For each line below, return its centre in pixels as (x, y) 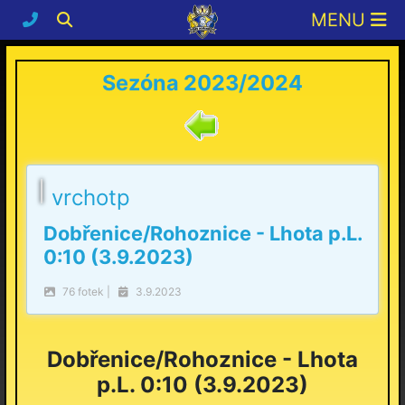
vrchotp (91, 198)
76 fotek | (89, 292)
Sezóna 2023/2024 (202, 83)
